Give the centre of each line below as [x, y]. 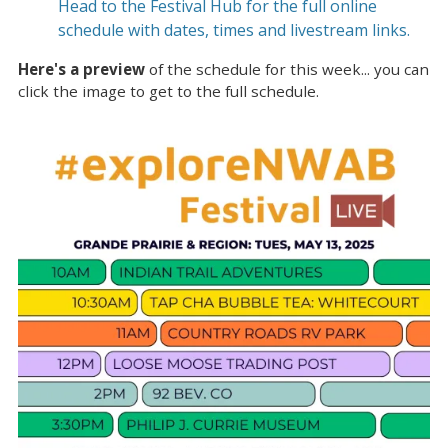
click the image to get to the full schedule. [168, 91]
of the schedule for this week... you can [287, 69]
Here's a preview [81, 69]
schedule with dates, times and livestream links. [234, 30]
